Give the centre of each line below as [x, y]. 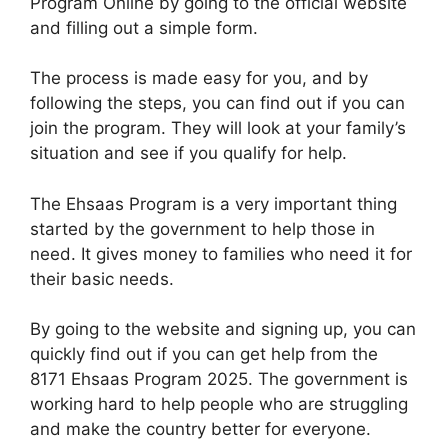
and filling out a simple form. [144, 27]
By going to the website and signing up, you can [223, 329]
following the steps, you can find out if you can [217, 103]
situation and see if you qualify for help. [188, 153]
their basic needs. [102, 278]
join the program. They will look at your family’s [218, 128]
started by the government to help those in [202, 228]
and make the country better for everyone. [200, 429]
